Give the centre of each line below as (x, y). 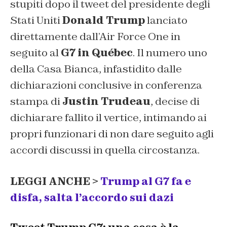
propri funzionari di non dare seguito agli (112, 134)
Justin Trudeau (106, 102)
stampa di (36, 102)
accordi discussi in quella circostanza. (105, 150)
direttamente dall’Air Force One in (95, 37)
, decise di (175, 102)
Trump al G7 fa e (146, 182)
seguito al (35, 53)
